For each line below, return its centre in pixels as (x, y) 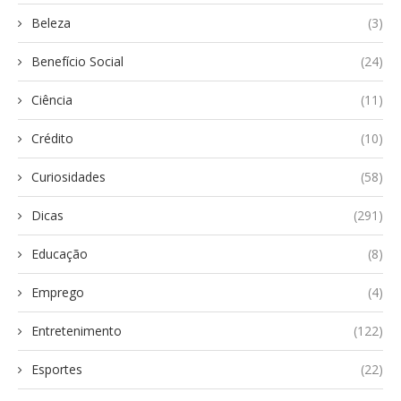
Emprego (58, 293)
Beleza (51, 23)
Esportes (57, 370)
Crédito (52, 139)
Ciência (52, 100)
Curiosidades (68, 177)
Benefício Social (77, 62)
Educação (60, 254)
